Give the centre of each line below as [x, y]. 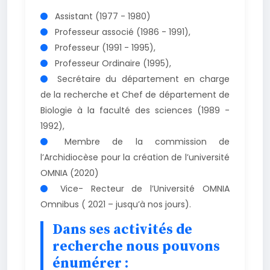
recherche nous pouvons [136, 246]
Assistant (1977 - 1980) [102, 16]
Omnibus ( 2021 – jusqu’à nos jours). [116, 204]
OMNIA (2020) [70, 173]
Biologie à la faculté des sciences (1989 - [135, 110]
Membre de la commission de [141, 141]
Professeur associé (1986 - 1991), [121, 32]
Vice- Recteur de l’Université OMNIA [141, 188]
